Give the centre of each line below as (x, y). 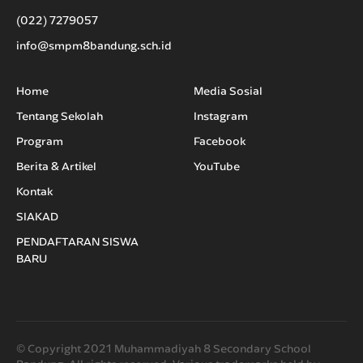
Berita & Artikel (56, 167)
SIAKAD (37, 217)
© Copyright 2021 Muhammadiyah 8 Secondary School (164, 349)
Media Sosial (228, 91)
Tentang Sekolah (60, 116)
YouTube (217, 167)
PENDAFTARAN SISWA (77, 242)
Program (40, 141)
